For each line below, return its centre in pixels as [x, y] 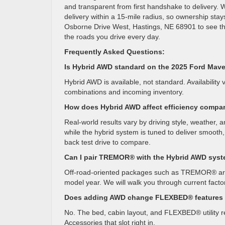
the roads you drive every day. [112, 37]
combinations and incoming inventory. [124, 92]
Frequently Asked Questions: [115, 52]
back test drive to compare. [107, 142]
